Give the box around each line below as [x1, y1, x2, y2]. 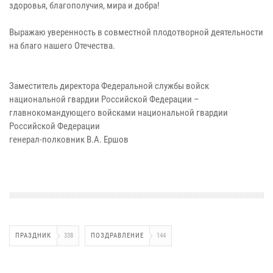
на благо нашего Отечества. [9, 40, 115, 51]
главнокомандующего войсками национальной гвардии [9, 107, 228, 118]
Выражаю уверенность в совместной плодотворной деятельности [9, 26, 263, 38]
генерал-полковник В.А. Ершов [9, 133, 129, 145]
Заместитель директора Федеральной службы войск [9, 80, 209, 91]
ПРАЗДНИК [15, 231, 51, 239]
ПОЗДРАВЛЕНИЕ [91, 231, 144, 239]
